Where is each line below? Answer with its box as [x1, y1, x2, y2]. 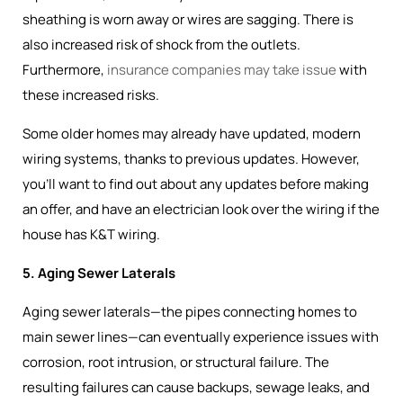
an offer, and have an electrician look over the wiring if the [22, 200, 380, 219]
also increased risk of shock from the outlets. [22, 35, 300, 54]
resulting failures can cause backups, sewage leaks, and [22, 378, 370, 397]
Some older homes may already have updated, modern [22, 124, 361, 143]
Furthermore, [22, 60, 107, 79]
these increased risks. [22, 85, 162, 104]
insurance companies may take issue [107, 60, 336, 79]
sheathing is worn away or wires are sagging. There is [22, 10, 354, 29]
